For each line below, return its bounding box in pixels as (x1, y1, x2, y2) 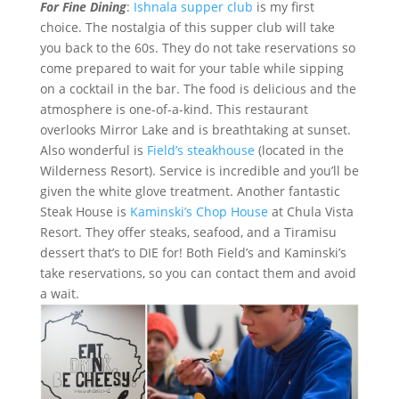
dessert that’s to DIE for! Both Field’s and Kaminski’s (39, 243, 346, 261)
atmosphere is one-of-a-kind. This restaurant (39, 100, 308, 118)
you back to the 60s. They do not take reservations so (39, 38, 355, 56)
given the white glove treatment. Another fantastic (39, 182, 340, 199)
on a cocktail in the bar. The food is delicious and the (39, 79, 356, 97)
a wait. (39, 284, 79, 302)
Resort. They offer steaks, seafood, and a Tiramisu (39, 223, 337, 240)
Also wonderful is (39, 141, 147, 159)
